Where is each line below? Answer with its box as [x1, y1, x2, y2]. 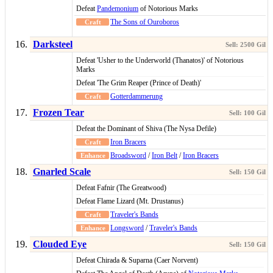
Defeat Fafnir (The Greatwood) [76, 183, 166, 193]
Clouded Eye [33, 239, 87, 250]
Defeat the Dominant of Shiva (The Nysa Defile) [76, 124, 216, 133]
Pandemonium [97, 4, 138, 13]
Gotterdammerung [110, 92, 163, 101]
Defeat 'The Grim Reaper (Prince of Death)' [76, 79, 201, 88]
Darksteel [33, 39, 73, 50]
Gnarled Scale [33, 166, 91, 177]
